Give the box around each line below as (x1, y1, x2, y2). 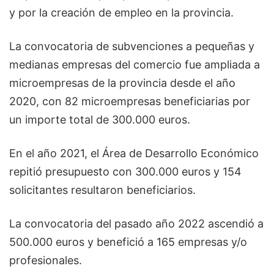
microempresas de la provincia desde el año (9, 76, 235, 89)
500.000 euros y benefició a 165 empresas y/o (9, 235, 247, 248)
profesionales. (9, 253, 82, 267)
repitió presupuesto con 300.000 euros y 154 (9, 165, 242, 178)
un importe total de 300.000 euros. (9, 113, 190, 126)
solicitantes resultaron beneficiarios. (9, 183, 196, 196)
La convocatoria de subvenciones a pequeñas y (9, 39, 254, 53)
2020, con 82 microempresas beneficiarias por (9, 94, 250, 108)
